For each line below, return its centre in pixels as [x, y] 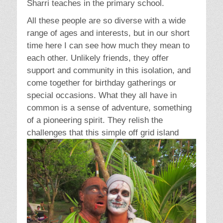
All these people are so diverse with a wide [106, 21]
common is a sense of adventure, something [109, 108]
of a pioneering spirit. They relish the [95, 120]
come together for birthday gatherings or [102, 83]
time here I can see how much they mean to [108, 46]
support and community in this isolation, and [109, 71]
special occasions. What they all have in [102, 96]
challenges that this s [66, 133]
